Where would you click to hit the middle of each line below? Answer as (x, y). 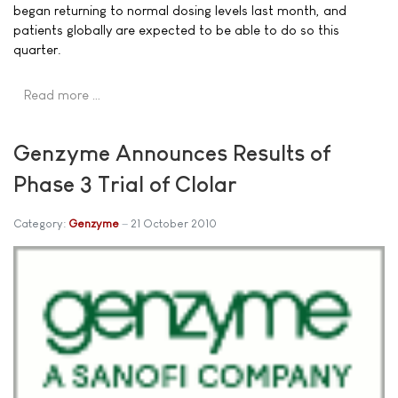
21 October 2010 (174, 223)
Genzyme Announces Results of (172, 152)
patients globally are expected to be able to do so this (176, 30)
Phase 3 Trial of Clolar (125, 183)
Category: (41, 223)
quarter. (37, 49)
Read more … (63, 95)
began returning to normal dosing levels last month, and (180, 10)
